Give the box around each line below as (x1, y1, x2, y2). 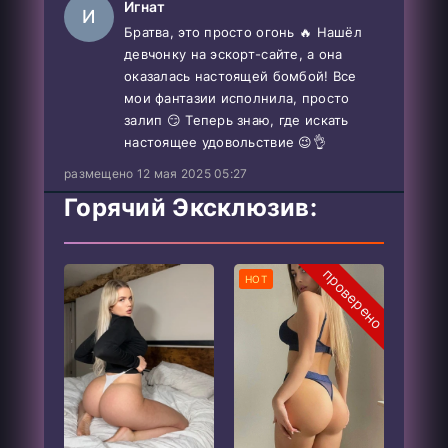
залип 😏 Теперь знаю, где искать (124, 111, 349, 128)
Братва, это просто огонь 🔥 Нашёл (124, 23, 362, 40)
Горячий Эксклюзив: (64, 192, 318, 222)
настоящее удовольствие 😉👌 (124, 133, 326, 150)
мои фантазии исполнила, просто (124, 89, 350, 106)
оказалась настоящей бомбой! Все (124, 67, 357, 84)
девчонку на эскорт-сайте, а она (124, 45, 343, 62)
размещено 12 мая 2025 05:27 (64, 165, 248, 181)
